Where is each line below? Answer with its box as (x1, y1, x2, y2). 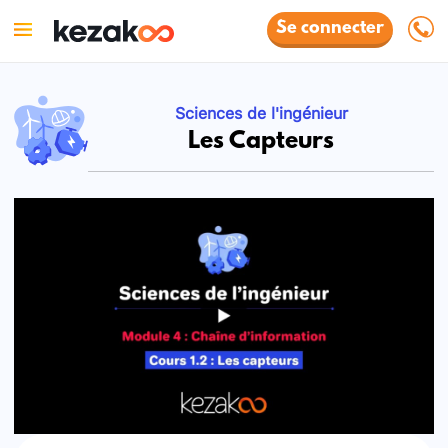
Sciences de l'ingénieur (174, 96, 348, 126)
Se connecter (276, 19, 385, 39)
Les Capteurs (188, 127, 335, 156)
